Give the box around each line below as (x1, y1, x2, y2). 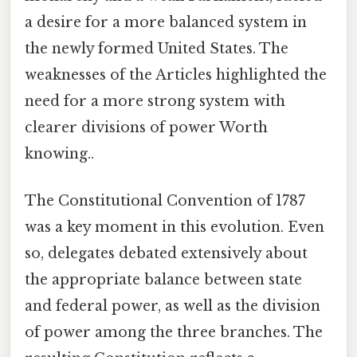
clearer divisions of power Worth (25, 119, 268, 137)
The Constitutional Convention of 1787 (25, 192, 305, 210)
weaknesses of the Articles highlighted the (25, 66, 327, 84)
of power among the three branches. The (25, 324, 323, 342)
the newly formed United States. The (25, 40, 288, 58)
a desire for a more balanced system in (25, 14, 307, 32)
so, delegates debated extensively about (25, 245, 308, 263)
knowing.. (25, 145, 94, 163)
